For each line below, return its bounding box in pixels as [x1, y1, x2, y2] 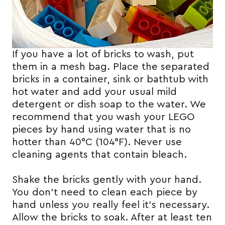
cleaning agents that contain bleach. [12, 149, 187, 160]
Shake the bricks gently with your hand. [12, 174, 201, 185]
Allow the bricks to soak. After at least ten [12, 212, 212, 222]
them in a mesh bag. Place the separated [12, 61, 209, 72]
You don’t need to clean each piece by [12, 187, 197, 197]
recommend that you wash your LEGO [12, 111, 195, 122]
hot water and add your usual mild [12, 86, 177, 97]
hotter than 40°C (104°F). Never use [12, 137, 182, 147]
